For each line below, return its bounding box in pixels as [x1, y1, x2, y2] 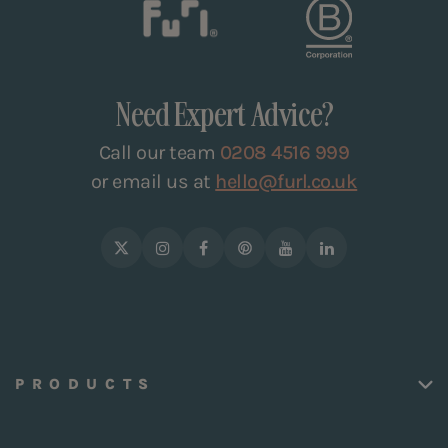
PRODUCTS [15, 375, 156, 394]
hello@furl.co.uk [215, 170, 358, 194]
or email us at [90, 170, 216, 194]
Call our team [98, 141, 220, 165]
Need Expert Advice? [115, 94, 333, 134]
